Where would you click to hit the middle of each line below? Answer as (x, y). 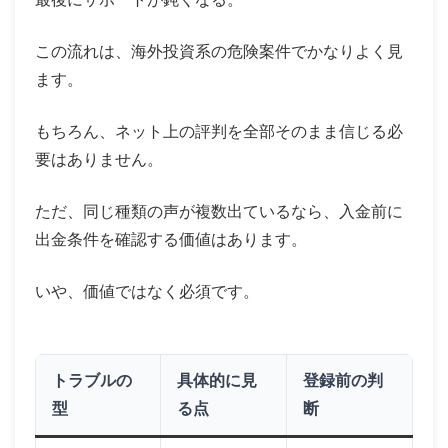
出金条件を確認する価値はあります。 (171, 239)
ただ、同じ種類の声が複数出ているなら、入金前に (219, 211)
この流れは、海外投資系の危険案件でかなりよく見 (219, 51)
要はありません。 (99, 159)
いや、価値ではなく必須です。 (147, 291)
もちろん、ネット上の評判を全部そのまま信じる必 (219, 131)
